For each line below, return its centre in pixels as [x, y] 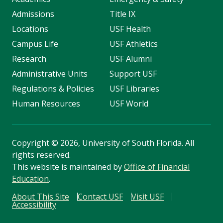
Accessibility [34, 205]
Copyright [32, 143]
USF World [129, 104]
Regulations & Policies [53, 89]
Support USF [133, 74]
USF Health [130, 29]
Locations [30, 29]
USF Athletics [133, 44]
